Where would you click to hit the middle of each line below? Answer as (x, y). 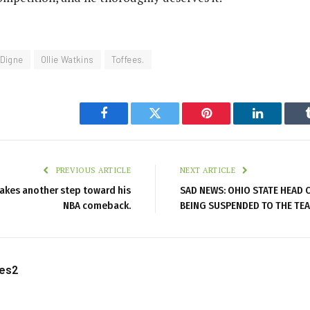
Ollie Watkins (67, 60)
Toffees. (128, 60)
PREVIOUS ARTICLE (92, 171)
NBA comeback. (97, 206)
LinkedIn (279, 124)
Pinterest (227, 124)
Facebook (127, 124)
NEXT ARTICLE (209, 171)
